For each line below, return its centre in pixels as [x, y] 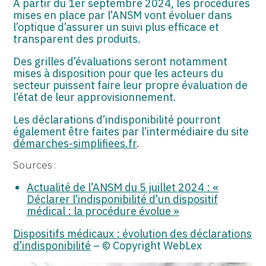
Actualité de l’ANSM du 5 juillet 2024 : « [122, 187]
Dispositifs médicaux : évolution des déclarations [133, 233]
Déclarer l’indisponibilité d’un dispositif [122, 199]
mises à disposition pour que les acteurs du [118, 73]
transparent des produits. [77, 39]
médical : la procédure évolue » [103, 211]
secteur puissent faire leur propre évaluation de [131, 85]
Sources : [35, 165]
